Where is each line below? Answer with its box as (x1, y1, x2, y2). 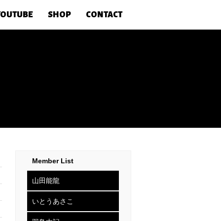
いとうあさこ (32, 197, 74, 205)
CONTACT (86, 10, 122, 19)
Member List (32, 157, 74, 165)
